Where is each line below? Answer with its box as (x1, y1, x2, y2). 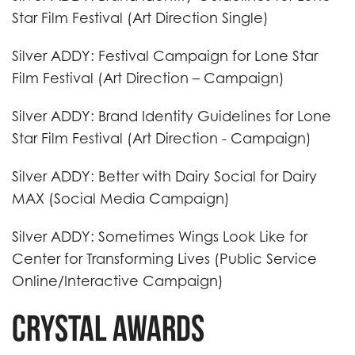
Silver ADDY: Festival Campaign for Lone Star (12, 48, 318, 64)
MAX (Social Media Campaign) (12, 190, 230, 207)
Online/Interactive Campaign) (12, 273, 223, 289)
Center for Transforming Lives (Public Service (12, 250, 317, 267)
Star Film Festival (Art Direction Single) (12, 10, 269, 26)
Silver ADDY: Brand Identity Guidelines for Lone (12, 108, 331, 124)
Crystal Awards (12, 308, 204, 347)
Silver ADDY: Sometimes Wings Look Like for (12, 228, 307, 245)
